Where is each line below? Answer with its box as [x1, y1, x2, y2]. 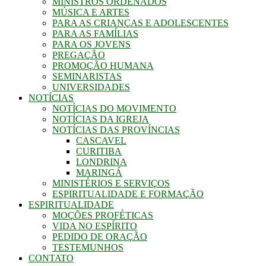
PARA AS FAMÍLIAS [52, 28, 138, 39]
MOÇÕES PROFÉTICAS [52, 210, 153, 220]
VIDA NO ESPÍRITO [52, 220, 137, 231]
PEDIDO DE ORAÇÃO [52, 231, 147, 242]
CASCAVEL [76, 135, 126, 145]
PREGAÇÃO [52, 49, 105, 60]
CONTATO [28, 252, 74, 263]
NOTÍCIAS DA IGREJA [52, 113, 149, 124]
